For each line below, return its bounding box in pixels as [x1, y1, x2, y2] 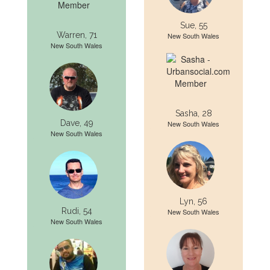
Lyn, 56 [180, 196, 207, 206]
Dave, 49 [60, 118, 93, 128]
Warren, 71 [56, 30, 97, 40]
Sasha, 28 [175, 108, 212, 118]
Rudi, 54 [61, 206, 92, 216]
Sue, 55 [180, 20, 207, 30]
